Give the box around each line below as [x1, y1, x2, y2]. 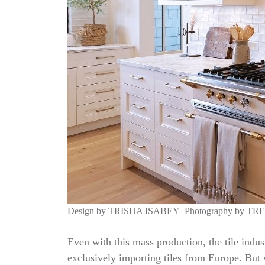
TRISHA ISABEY [106, 206, 185, 216]
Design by [67, 206, 106, 216]
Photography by [185, 206, 247, 216]
